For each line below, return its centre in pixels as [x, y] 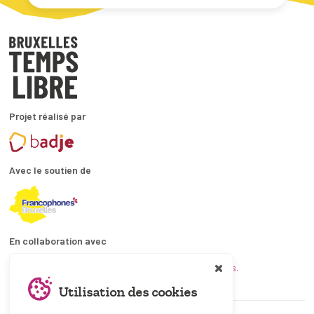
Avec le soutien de [50, 170]
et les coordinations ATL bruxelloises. [162, 267]
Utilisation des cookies [128, 292]
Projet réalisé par [47, 116]
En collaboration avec [58, 240]
